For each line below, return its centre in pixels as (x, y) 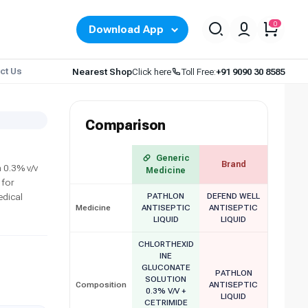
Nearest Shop (102, 71)
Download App (126, 30)
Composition (101, 285)
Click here (152, 71)
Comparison (126, 125)
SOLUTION (166, 279)
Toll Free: (199, 71)
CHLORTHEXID (166, 244)
